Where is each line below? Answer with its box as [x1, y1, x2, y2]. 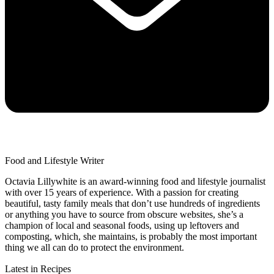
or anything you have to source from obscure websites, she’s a [5, 209, 243, 220]
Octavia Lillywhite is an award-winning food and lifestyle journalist [5, 176, 265, 187]
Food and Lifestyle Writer [5, 155, 104, 166]
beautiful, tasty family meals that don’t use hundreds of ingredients [5, 198, 260, 209]
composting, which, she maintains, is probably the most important [5, 231, 257, 242]
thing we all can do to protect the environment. [5, 242, 187, 253]
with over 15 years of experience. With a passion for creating [5, 187, 239, 198]
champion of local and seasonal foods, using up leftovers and [5, 220, 239, 231]
